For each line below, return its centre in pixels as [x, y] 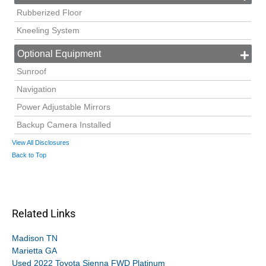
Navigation [37, 90]
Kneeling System [48, 31]
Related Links [44, 213]
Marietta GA [34, 251]
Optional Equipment [59, 54]
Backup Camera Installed [64, 125]
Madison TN [35, 238]
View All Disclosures [41, 143]
